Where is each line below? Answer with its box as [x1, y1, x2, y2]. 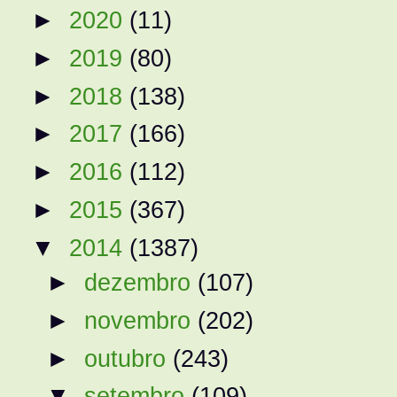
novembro [84, 306, 198, 334]
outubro [84, 344, 174, 372]
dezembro [84, 268, 198, 296]
